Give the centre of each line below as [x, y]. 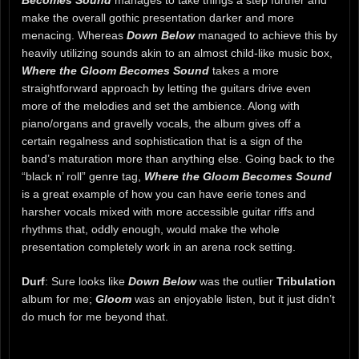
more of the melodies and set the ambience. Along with [161, 105]
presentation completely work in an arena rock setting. [159, 246]
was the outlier [236, 281]
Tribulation [306, 281]
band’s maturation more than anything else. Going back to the [178, 158]
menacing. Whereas [74, 35]
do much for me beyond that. [95, 316]
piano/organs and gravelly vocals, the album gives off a [161, 123]
